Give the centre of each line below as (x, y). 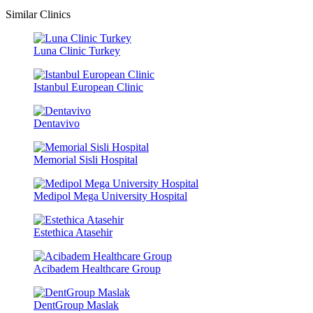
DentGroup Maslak (76, 305)
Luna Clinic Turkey (77, 50)
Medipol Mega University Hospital (110, 196)
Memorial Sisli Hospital (86, 159)
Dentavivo (57, 123)
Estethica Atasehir (73, 232)
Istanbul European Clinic (88, 87)
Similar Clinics (38, 14)
